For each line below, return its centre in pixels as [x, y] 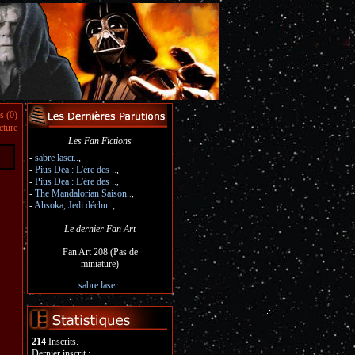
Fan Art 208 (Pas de [100, 252]
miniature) [100, 264]
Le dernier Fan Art [100, 229]
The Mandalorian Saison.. [83, 193]
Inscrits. [62, 342]
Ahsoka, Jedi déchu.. [73, 205]
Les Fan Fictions [100, 141]
